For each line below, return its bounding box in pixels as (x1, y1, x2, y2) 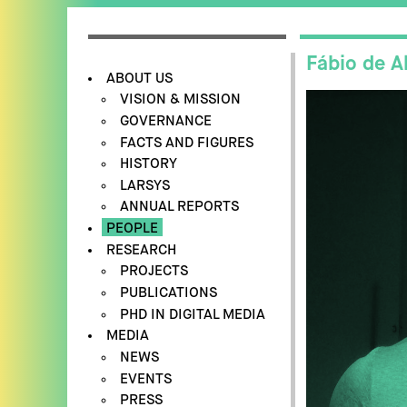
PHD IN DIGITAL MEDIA (120, 307, 266, 322)
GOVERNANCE (120, 114, 213, 128)
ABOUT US (105, 71, 173, 85)
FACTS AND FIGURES (120, 135, 254, 150)
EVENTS (120, 372, 173, 386)
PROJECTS (120, 264, 189, 279)
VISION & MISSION (120, 93, 242, 107)
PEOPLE (105, 222, 158, 236)
